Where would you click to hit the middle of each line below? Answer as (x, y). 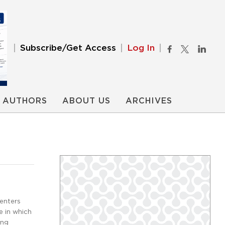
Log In (141, 48)
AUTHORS (25, 101)
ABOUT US (86, 101)
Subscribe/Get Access (68, 48)
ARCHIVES (149, 101)
